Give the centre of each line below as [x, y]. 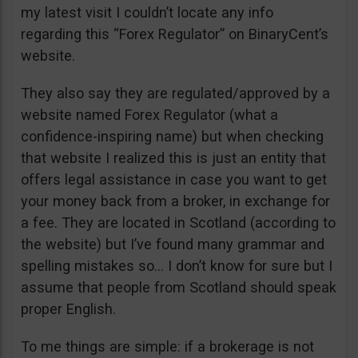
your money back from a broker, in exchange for [175, 201]
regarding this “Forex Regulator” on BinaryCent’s [175, 34]
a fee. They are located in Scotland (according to [178, 222]
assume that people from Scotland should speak [179, 287]
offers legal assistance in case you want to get [174, 179]
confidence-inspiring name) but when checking [172, 136]
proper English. [68, 308]
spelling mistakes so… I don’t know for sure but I [177, 265]
